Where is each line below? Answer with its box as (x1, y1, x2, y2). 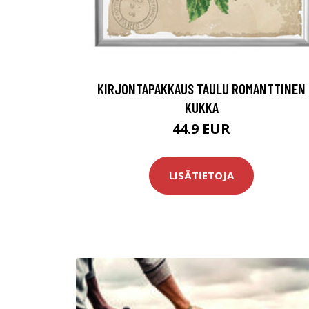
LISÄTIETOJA (169, 168, 234, 183)
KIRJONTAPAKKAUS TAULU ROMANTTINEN (97, 79, 306, 97)
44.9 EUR (172, 119, 230, 138)
